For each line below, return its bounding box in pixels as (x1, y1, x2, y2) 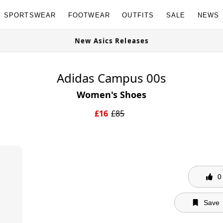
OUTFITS (122, 11, 154, 19)
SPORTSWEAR (3, 11, 56, 19)
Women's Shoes (77, 89, 146, 101)
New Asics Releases (120, 36, 194, 45)
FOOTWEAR (68, 11, 111, 19)
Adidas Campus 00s (57, 70, 166, 86)
